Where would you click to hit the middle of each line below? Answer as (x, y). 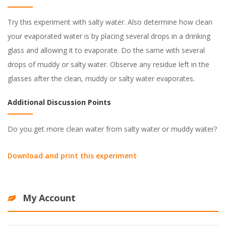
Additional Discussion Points (59, 102)
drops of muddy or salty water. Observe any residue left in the (108, 64)
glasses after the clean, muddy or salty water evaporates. (101, 78)
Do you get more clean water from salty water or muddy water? (112, 129)
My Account (49, 198)
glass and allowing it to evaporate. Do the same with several (106, 50)
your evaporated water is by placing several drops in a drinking (109, 36)
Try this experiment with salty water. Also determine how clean (110, 22)
